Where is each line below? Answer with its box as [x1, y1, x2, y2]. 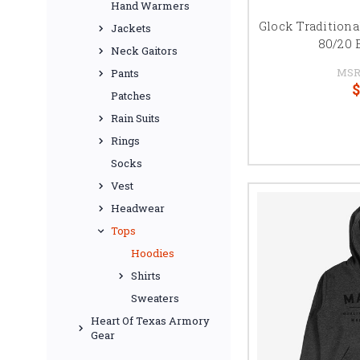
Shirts [131, 268, 161, 283]
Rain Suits [111, 111, 160, 125]
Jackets [111, 21, 151, 35]
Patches [111, 88, 151, 103]
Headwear [111, 201, 165, 215]
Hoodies [131, 246, 174, 260]
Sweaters [131, 291, 179, 305]
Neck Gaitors [111, 43, 178, 58]
